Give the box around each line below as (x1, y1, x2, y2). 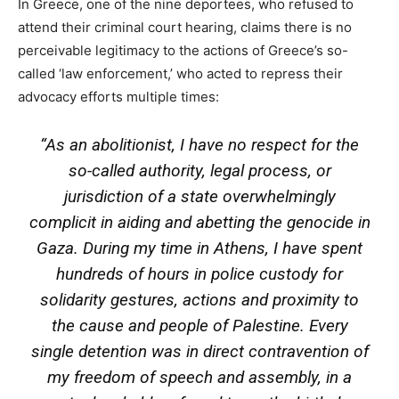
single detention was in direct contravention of (30, 340, 369, 362)
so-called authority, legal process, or (68, 159, 331, 181)
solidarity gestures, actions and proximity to (40, 289, 359, 310)
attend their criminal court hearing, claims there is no (18, 18, 352, 36)
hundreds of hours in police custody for (56, 263, 343, 284)
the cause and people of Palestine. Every (51, 314, 348, 336)
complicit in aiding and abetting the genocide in (28, 211, 370, 232)
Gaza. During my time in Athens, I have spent (37, 237, 362, 258)
